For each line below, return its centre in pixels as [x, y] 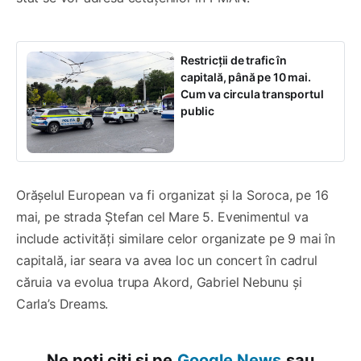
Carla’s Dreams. [62, 304]
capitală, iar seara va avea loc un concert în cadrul [167, 261]
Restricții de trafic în [234, 60]
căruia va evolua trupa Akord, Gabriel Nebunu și [159, 282]
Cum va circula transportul [252, 94]
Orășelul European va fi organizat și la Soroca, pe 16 [172, 195]
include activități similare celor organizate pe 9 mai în [176, 239]
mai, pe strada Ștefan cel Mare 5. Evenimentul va [162, 217]
